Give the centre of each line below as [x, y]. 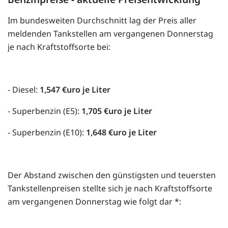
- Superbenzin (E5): [45, 111]
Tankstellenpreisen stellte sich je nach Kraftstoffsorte [110, 189]
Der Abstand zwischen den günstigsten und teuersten [112, 175]
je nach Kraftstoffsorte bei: [59, 47]
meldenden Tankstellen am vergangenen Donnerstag [110, 34]
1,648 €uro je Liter [121, 133]
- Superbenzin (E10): [47, 133]
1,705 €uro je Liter [117, 111]
